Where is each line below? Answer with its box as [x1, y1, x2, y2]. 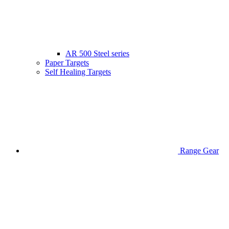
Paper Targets [45, 58, 89, 67]
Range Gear [180, 146, 219, 155]
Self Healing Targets [45, 67, 111, 77]
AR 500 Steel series [65, 49, 129, 58]
